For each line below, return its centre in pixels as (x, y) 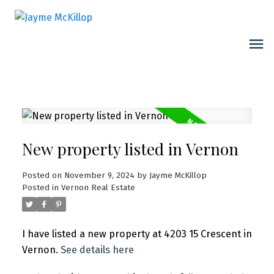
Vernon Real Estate (98, 188)
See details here (97, 250)
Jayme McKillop (178, 176)
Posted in (40, 188)
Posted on (43, 176)
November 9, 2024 (99, 176)
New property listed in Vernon (130, 149)
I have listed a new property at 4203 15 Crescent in (137, 234)
